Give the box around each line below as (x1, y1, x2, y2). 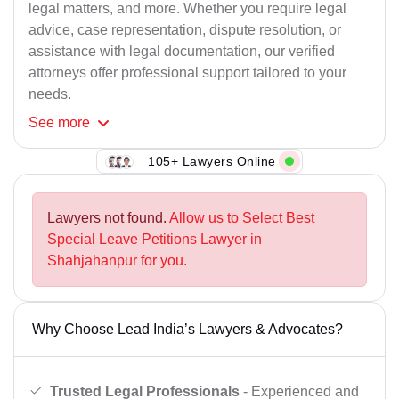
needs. (28, 86, 71, 102)
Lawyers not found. (47, 210, 169, 226)
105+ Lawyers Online (148, 153, 276, 168)
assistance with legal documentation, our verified (28, 44, 335, 60)
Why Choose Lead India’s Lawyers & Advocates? (32, 322, 343, 338)
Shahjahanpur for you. (47, 253, 187, 269)
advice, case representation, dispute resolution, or (28, 22, 341, 38)
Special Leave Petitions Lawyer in (47, 232, 262, 248)
